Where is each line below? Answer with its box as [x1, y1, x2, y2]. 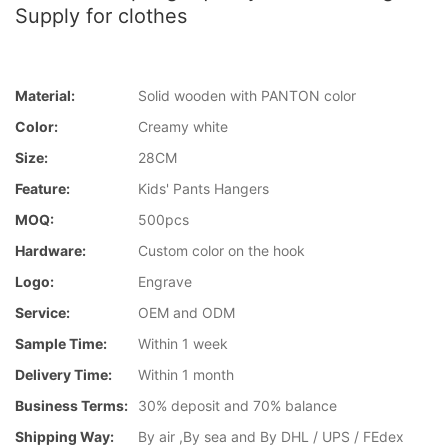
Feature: [15, 180, 70, 198]
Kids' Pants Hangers [138, 180, 269, 198]
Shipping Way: [15, 428, 114, 446]
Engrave [138, 273, 192, 291]
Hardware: [15, 242, 86, 260]
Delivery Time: [15, 366, 112, 384]
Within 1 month [138, 366, 234, 384]
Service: [15, 304, 70, 322]
